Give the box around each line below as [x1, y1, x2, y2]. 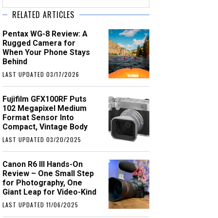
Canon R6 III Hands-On [2, 160, 83, 169]
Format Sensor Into [2, 113, 74, 122]
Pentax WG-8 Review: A [2, 29, 88, 38]
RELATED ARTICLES [12, 9, 75, 20]
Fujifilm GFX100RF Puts [2, 94, 87, 104]
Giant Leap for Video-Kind [2, 187, 97, 197]
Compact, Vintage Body [2, 122, 88, 131]
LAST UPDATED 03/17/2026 [2, 70, 80, 78]
